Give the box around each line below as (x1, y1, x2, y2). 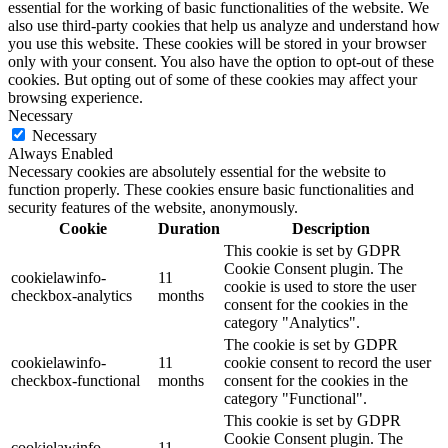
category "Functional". (224, 389, 367, 407)
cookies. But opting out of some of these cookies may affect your (8, 70, 417, 88)
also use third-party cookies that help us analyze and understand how (8, 16, 440, 34)
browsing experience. (8, 88, 143, 106)
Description (291, 219, 370, 237)
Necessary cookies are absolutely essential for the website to (8, 162, 386, 180)
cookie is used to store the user (224, 277, 416, 295)
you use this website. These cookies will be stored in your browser (8, 34, 426, 52)
